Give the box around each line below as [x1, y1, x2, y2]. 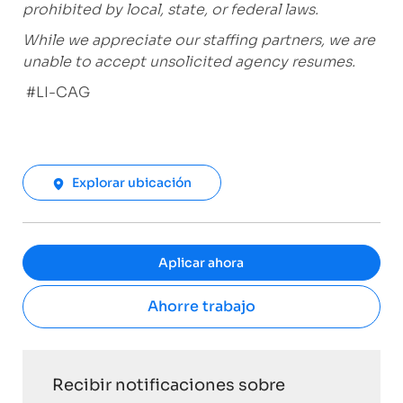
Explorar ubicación [71, 175, 192, 192]
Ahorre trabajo [147, 297, 255, 317]
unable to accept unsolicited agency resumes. [22, 52, 355, 72]
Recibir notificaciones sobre [51, 375, 285, 396]
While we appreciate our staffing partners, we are [22, 31, 375, 50]
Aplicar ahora [158, 255, 245, 272]
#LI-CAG [22, 83, 90, 103]
